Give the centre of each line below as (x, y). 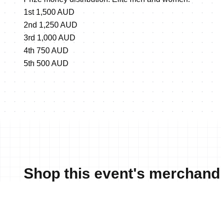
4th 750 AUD (46, 51)
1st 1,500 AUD (49, 12)
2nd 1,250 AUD (51, 25)
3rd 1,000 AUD (50, 38)
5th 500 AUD (46, 63)
